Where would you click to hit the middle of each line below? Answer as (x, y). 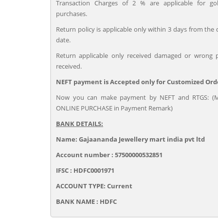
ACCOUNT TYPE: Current (94, 186)
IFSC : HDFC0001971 (85, 170)
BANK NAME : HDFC (86, 201)
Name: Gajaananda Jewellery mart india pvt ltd (130, 139)
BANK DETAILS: (80, 124)
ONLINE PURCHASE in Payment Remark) (114, 108)
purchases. (72, 14)
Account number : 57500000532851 (109, 155)
